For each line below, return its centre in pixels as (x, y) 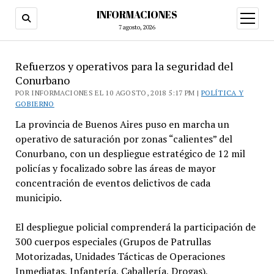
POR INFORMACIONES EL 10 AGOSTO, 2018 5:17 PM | (108, 93)
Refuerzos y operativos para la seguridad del (124, 66)
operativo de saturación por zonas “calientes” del (124, 139)
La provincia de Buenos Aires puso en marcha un (122, 124)
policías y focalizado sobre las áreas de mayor (115, 168)
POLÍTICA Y (222, 93)
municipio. (38, 198)
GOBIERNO (35, 104)
